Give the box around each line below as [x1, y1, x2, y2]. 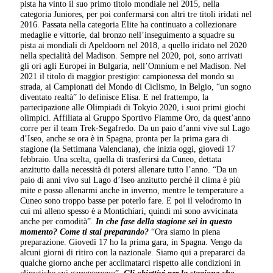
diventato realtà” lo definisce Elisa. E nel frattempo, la [20, 91, 209, 102]
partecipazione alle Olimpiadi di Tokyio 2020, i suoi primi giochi [20, 102, 246, 112]
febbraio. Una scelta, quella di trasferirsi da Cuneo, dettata [20, 154, 222, 164]
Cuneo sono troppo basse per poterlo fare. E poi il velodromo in [20, 195, 242, 205]
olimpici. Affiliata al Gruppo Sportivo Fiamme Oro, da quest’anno [20, 112, 251, 122]
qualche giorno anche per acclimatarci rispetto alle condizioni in [20, 257, 241, 268]
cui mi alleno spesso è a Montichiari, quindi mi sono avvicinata [20, 205, 238, 216]
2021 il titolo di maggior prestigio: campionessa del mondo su [20, 71, 235, 81]
